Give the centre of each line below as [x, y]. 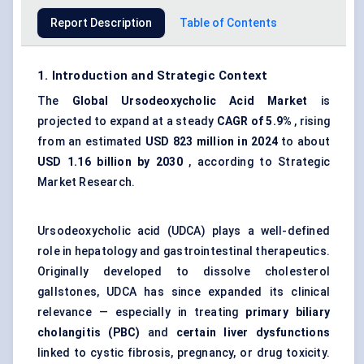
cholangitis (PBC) [89, 333]
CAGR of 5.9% [254, 121]
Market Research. [87, 182]
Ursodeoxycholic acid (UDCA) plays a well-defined [184, 231]
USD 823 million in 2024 [211, 142]
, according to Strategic [256, 162]
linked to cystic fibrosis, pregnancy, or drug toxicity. [184, 353]
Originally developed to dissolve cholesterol [184, 272]
